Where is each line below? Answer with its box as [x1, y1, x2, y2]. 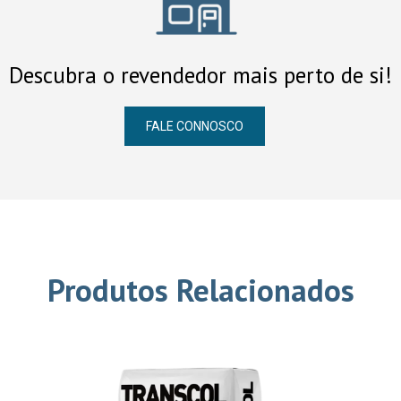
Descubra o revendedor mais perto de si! [9, 61, 392, 90]
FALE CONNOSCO [146, 119, 243, 134]
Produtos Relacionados [47, 269, 354, 311]
